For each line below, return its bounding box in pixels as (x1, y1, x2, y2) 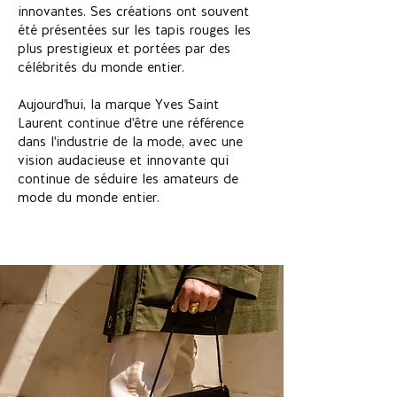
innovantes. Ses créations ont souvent (18, 3, 249, 21)
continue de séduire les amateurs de (18, 170, 238, 189)
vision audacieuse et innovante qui (18, 152, 229, 170)
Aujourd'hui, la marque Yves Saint (18, 96, 219, 114)
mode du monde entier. (18, 189, 160, 207)
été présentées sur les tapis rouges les (18, 21, 251, 40)
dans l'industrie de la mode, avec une (18, 133, 243, 152)
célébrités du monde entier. (18, 58, 184, 77)
